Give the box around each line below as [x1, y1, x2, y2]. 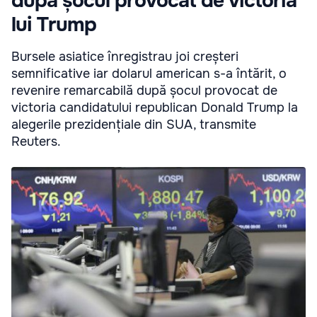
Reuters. [11, 134, 61, 150]
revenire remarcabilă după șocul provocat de [11, 83, 277, 99]
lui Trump [11, 12, 96, 38]
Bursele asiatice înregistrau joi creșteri [11, 49, 238, 65]
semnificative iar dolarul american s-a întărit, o [11, 66, 287, 82]
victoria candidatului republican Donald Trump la [11, 100, 298, 116]
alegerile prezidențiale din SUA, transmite [11, 117, 256, 133]
